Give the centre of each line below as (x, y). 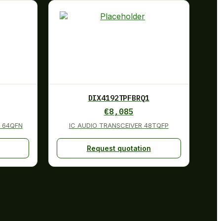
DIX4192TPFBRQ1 (119, 98)
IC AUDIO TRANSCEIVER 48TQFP (119, 125)
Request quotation (119, 148)
